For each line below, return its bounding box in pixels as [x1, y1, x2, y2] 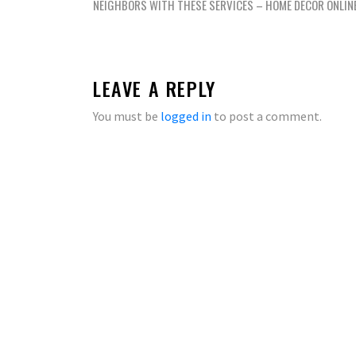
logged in [161, 108, 211, 124]
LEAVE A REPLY [93, 74, 216, 103]
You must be [93, 108, 161, 124]
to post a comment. [211, 108, 322, 124]
